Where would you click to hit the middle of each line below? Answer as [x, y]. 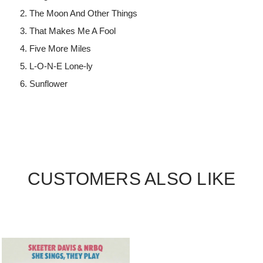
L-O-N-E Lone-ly [61, 66]
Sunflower [49, 84]
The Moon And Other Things [84, 14]
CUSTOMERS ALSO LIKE [131, 179]
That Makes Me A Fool [73, 31]
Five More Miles [60, 49]
